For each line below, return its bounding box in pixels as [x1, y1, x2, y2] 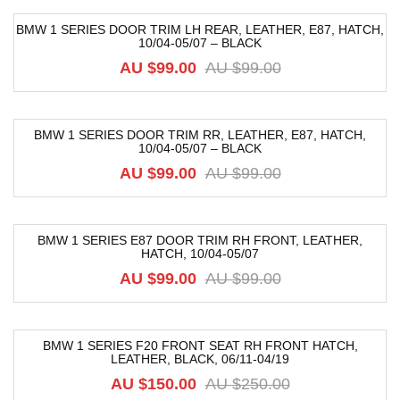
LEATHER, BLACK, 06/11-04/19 [111, 352, 289, 366]
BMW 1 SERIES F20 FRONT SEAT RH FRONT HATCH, [42, 338, 358, 353]
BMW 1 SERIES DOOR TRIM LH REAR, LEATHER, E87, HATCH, [16, 22, 384, 37]
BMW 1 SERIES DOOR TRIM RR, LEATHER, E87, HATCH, [34, 128, 366, 142]
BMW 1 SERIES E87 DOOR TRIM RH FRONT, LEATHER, [37, 233, 362, 247]
